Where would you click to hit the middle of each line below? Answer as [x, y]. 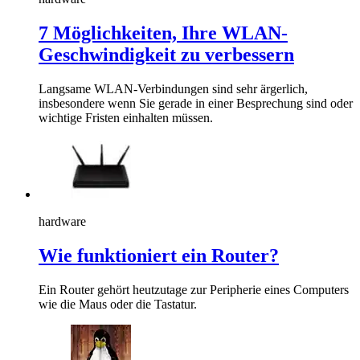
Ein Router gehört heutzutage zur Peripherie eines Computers [194, 289]
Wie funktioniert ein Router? [159, 255]
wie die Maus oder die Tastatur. [118, 304]
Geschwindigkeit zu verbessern [166, 54]
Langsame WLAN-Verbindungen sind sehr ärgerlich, [173, 88]
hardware [62, 221]
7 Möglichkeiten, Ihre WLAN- [163, 33]
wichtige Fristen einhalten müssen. [126, 117]
